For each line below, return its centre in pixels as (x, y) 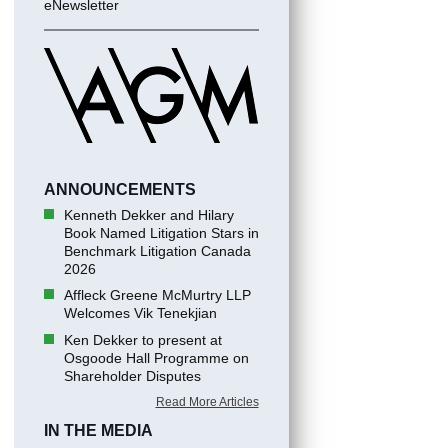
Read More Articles (207, 402)
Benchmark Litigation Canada (157, 251)
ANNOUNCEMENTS (119, 189)
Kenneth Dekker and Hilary (148, 215)
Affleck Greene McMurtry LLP (157, 295)
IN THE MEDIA (98, 431)
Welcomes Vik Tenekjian (140, 313)
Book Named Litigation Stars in (161, 233)
